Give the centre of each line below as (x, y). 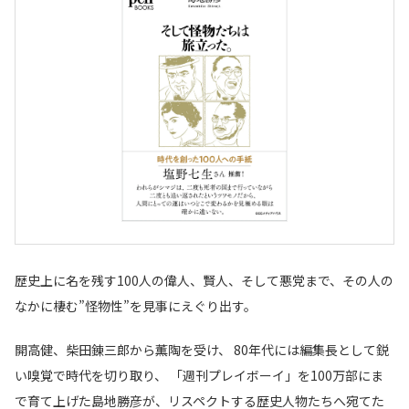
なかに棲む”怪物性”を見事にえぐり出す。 (136, 306)
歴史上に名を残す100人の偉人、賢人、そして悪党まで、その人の (204, 280)
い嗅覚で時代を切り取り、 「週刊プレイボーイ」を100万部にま (199, 375)
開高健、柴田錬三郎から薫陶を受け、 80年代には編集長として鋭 (202, 350)
